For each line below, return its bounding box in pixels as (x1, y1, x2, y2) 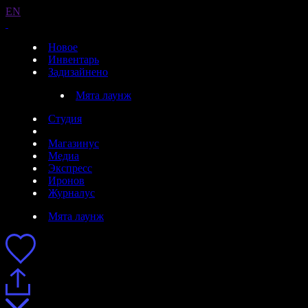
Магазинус (48, 137, 99, 149)
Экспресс (48, 162, 92, 174)
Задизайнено (48, 66, 108, 78)
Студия (48, 113, 82, 124)
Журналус (48, 187, 95, 199)
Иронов (48, 175, 85, 186)
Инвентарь (48, 54, 99, 65)
